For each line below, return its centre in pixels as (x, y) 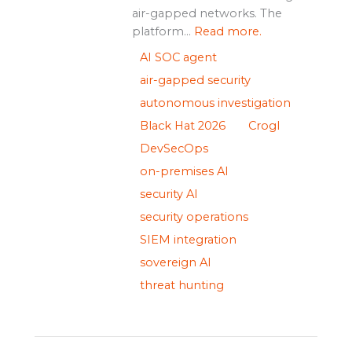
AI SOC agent (178, 58)
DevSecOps (174, 149)
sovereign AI (175, 263)
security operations (194, 217)
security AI (169, 194)
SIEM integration (188, 240)
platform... (163, 32)
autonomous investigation (215, 103)
